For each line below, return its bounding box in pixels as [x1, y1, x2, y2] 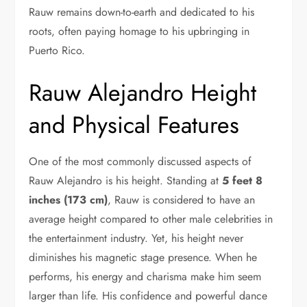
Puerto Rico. [29, 42, 86, 59]
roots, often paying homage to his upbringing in [29, 23, 250, 40]
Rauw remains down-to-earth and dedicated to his [29, 4, 255, 21]
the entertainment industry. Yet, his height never [29, 230, 244, 247]
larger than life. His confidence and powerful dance [29, 288, 268, 304]
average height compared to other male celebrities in [29, 211, 273, 228]
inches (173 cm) [29, 192, 108, 208]
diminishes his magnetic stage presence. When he [29, 249, 258, 266]
